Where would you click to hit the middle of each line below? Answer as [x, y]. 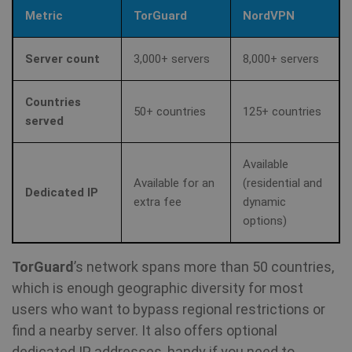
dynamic [264, 202]
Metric [44, 15]
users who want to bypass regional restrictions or [169, 309]
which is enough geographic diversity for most [158, 288]
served [44, 121]
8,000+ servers [281, 59]
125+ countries [282, 111]
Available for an [174, 183]
